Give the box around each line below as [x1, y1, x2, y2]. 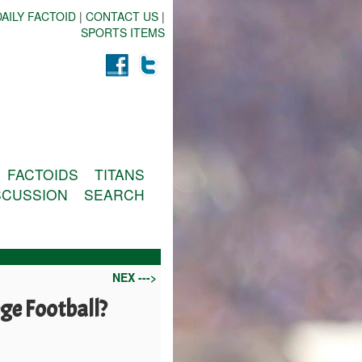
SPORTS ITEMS [81, 24, 165, 40]
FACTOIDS [7, 164, 79, 184]
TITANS [95, 164, 145, 184]
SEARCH [84, 184, 145, 204]
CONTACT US [86, 8, 158, 24]
